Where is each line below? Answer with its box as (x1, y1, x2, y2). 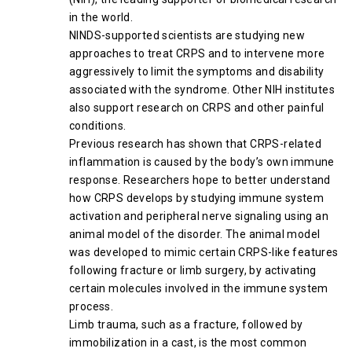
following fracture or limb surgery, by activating (69, 264, 317, 277)
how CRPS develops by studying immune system (69, 192, 324, 204)
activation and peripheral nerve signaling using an (69, 210, 328, 222)
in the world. (69, 11, 134, 24)
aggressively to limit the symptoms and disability (69, 65, 324, 78)
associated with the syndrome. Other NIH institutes (69, 83, 335, 96)
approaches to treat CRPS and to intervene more (69, 47, 325, 60)
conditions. (69, 119, 126, 132)
